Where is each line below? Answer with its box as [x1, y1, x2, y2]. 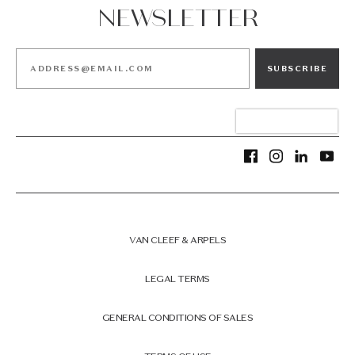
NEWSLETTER [97, 3, 258, 32]
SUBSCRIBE [266, 63, 327, 74]
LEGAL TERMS [145, 273, 210, 284]
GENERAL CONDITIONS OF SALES [101, 311, 254, 323]
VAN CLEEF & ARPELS [129, 234, 226, 246]
